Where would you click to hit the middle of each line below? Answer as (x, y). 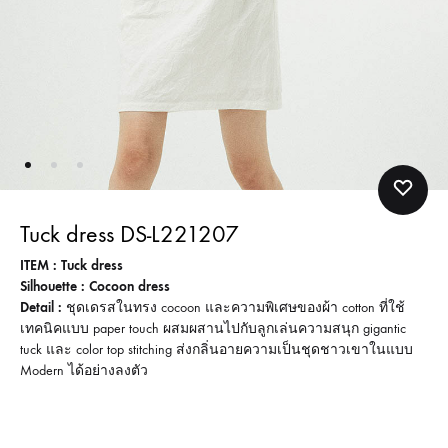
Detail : (41, 307)
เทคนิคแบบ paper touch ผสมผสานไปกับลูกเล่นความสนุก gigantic (213, 328)
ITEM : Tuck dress (71, 265)
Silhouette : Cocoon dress (95, 286)
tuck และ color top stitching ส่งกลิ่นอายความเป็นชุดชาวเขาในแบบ (216, 349)
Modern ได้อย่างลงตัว (84, 370)
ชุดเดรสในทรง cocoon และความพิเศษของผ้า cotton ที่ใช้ (233, 307)
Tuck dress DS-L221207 (129, 233)
